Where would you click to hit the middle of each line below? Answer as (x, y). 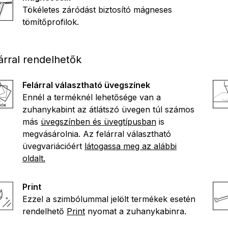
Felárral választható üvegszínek (86, 85)
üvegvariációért (53, 146)
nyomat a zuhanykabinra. (136, 211)
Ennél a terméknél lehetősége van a (92, 97)
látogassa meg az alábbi (131, 146)
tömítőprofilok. (51, 22)
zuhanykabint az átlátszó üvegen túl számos (108, 109)
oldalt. (34, 158)
